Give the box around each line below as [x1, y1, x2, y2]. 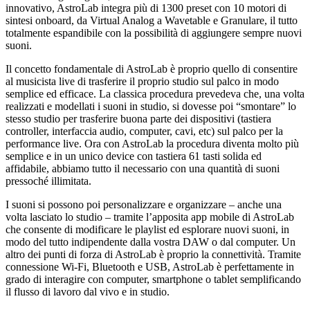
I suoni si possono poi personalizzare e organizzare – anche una [6, 198, 282, 210]
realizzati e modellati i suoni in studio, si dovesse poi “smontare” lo [6, 100, 296, 112]
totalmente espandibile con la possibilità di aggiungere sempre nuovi [6, 26, 302, 39]
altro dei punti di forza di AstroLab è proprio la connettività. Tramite [6, 248, 301, 260]
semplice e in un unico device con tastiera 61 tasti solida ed [6, 149, 262, 162]
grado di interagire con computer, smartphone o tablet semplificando [6, 273, 301, 285]
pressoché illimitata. [6, 174, 91, 187]
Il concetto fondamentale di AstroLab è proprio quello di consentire [6, 62, 298, 75]
